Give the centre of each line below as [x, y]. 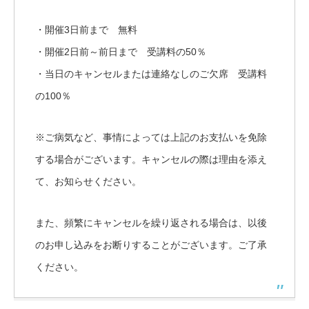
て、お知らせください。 [88, 181]
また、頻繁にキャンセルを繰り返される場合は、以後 [151, 222]
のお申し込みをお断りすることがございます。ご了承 [151, 245]
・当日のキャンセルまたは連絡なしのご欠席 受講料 [151, 73]
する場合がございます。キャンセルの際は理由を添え [151, 159]
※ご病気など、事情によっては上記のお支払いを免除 [151, 137]
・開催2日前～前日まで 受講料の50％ [121, 51]
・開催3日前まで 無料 [86, 29]
